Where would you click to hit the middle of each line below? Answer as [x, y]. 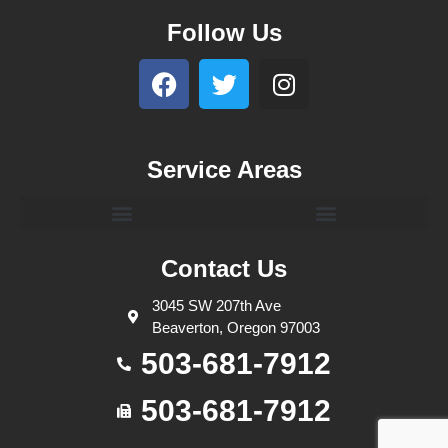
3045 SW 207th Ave [216, 306]
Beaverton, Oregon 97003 [235, 328]
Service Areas [224, 170]
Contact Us [224, 269]
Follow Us [224, 33]
